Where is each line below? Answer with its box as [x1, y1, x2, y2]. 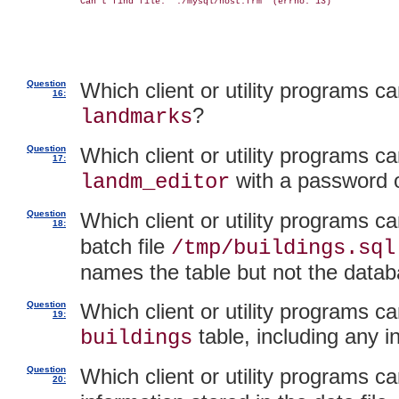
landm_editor [80, 170, 230, 194]
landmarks [80, 105, 192, 129]
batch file [80, 234, 171, 258]
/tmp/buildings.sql [171, 236, 395, 260]
